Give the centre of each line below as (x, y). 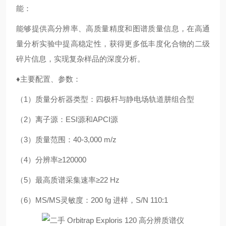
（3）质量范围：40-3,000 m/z (66, 139)
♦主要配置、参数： (48, 79)
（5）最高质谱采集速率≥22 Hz (68, 180)
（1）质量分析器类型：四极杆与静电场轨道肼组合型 (105, 99)
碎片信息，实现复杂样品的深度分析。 (80, 59)
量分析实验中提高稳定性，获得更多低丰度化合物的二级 (113, 44)
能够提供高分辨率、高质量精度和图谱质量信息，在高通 (113, 29)
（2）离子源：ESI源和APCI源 (67, 119)
